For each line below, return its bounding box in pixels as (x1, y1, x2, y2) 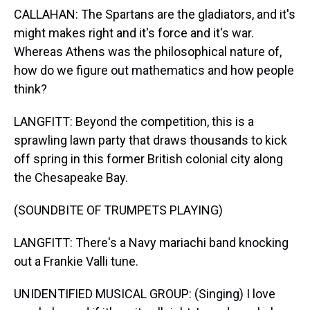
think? (14, 82, 47, 96)
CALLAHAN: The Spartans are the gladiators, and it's (14, 7, 295, 21)
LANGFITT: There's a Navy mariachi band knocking (14, 235, 289, 250)
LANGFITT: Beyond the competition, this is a (14, 114, 254, 129)
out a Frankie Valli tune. (14, 254, 138, 268)
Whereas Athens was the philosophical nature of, (14, 44, 282, 59)
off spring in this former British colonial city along (14, 152, 283, 166)
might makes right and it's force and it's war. (14, 26, 254, 40)
